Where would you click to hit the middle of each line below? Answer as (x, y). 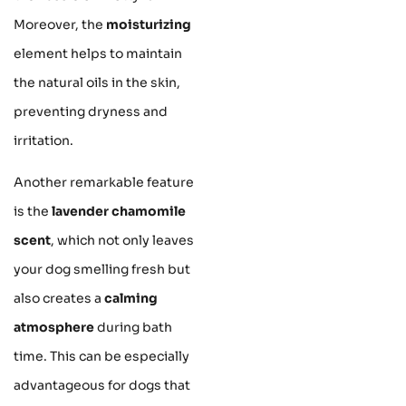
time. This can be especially (101, 356)
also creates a (59, 298)
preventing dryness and (91, 111)
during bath (133, 327)
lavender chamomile (119, 211)
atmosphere (54, 327)
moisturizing (149, 24)
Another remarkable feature (104, 182)
